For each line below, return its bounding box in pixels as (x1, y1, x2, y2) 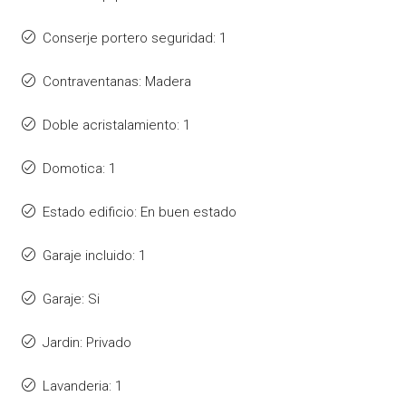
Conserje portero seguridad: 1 (43, 29, 227, 46)
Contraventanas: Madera (43, 72, 191, 90)
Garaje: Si (43, 290, 100, 307)
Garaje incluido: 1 (43, 246, 146, 264)
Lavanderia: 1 (43, 377, 122, 394)
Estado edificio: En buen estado (43, 203, 237, 220)
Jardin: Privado (43, 333, 131, 351)
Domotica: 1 (43, 159, 116, 177)
